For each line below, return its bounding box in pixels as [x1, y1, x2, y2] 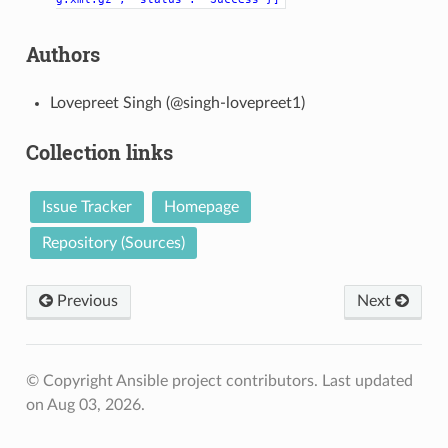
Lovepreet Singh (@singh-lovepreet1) [49, 94, 305, 111]
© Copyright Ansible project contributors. [25, 372, 322, 389]
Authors [25, 40, 100, 67]
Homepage [163, 198, 239, 215]
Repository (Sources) [41, 234, 185, 251]
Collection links [25, 138, 173, 165]
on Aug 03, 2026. [25, 396, 145, 413]
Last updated [321, 372, 413, 389]
